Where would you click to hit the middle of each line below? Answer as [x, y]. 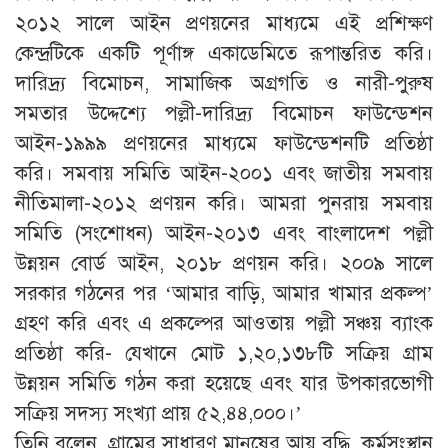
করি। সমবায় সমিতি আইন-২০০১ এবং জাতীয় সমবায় [224, 174]
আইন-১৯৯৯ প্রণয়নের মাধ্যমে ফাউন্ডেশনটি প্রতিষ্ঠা [224, 144]
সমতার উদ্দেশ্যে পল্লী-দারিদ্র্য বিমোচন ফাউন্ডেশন [224, 114]
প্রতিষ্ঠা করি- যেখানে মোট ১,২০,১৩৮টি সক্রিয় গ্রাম [224, 354]
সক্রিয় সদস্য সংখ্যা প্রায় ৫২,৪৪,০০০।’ [158, 414]
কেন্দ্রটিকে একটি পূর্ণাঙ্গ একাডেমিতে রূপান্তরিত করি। [224, 54]
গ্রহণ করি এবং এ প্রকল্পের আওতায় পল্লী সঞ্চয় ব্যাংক [224, 324]
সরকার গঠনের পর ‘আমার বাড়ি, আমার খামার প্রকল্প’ [224, 294]
